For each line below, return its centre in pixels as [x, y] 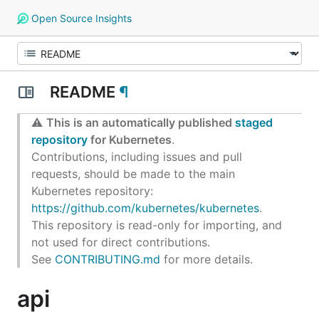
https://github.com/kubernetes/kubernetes [145, 208]
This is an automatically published [141, 122]
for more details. [206, 259]
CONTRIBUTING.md [108, 259]
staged [254, 122]
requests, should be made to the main [133, 174]
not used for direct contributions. [121, 242]
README [82, 92]
